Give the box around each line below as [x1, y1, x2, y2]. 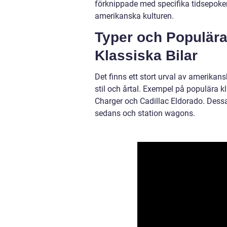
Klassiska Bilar [95, 48, 198, 63]
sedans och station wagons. [95, 108, 195, 118]
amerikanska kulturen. [95, 11, 174, 21]
